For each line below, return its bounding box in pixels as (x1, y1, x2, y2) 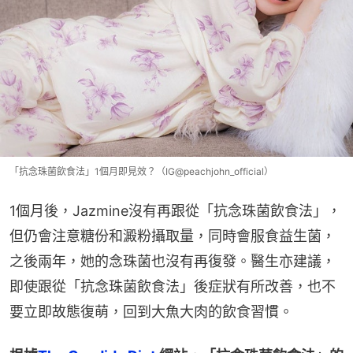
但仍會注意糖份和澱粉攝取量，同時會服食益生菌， (9, 227, 336, 244)
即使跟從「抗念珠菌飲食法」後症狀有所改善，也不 (9, 277, 336, 295)
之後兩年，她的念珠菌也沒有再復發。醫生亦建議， (9, 252, 336, 269)
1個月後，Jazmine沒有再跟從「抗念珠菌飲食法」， (9, 202, 341, 219)
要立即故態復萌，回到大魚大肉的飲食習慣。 (9, 303, 293, 320)
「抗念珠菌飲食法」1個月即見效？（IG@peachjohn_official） (9, 165, 273, 177)
